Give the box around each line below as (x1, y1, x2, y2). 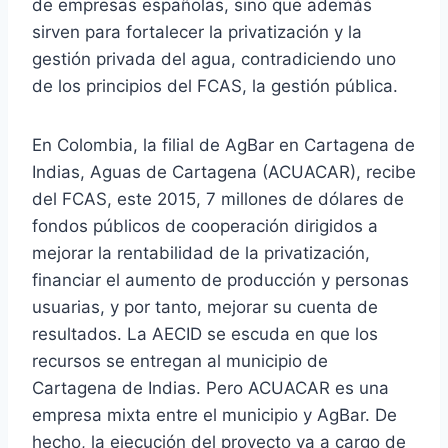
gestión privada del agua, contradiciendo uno (32, 48, 396, 69)
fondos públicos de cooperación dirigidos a (32, 215, 378, 236)
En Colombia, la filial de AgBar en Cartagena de (32, 134, 415, 155)
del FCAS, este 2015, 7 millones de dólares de (32, 188, 404, 209)
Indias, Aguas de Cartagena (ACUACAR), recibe (32, 161, 416, 182)
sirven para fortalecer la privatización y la (32, 21, 362, 42)
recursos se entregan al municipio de (32, 350, 328, 371)
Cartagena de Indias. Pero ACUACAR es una (32, 377, 389, 398)
